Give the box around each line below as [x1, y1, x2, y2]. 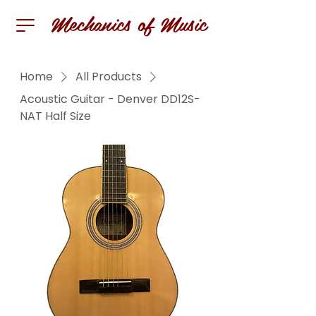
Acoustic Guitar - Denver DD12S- [20, 91, 200, 107]
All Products [75, 68, 142, 85]
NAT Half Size [20, 108, 91, 124]
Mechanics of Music [51, 6, 207, 39]
